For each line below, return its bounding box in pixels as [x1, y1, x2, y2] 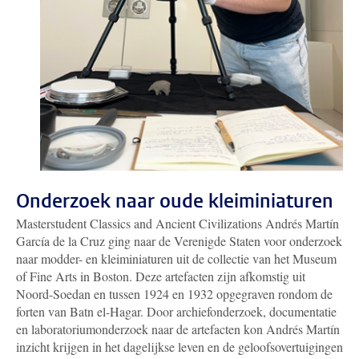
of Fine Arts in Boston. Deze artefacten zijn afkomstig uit [16, 268, 305, 285]
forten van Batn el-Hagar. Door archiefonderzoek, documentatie [16, 303, 337, 321]
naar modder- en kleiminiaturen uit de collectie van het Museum [16, 250, 337, 268]
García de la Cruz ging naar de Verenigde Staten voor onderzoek [16, 232, 342, 250]
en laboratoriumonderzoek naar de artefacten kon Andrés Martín [16, 321, 340, 338]
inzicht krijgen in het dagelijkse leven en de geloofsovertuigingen [16, 338, 343, 356]
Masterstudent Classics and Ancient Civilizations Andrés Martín [16, 215, 339, 232]
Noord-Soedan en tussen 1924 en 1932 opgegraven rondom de [16, 285, 333, 303]
